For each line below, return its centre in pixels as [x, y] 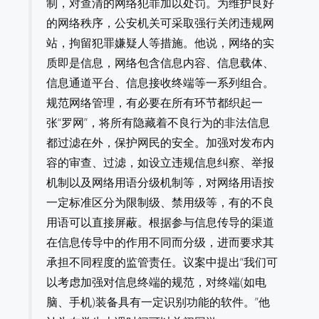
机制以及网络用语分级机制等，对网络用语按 [160, 182]
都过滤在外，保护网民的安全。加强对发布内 [160, 142]
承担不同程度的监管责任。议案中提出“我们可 [162, 262]
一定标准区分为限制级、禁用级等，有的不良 [160, 202]
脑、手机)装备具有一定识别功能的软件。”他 [158, 302]
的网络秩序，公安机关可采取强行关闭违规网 [160, 23]
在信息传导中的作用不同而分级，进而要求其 [160, 242]
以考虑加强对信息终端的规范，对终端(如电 [156, 282]
